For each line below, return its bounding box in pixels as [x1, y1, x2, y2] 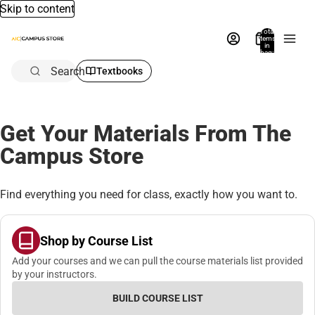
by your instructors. [12, 269, 97, 281]
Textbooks [96, 65, 143, 77]
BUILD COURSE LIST [112, 292, 203, 304]
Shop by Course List [40, 233, 153, 248]
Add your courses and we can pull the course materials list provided [12, 255, 303, 267]
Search [51, 64, 85, 78]
